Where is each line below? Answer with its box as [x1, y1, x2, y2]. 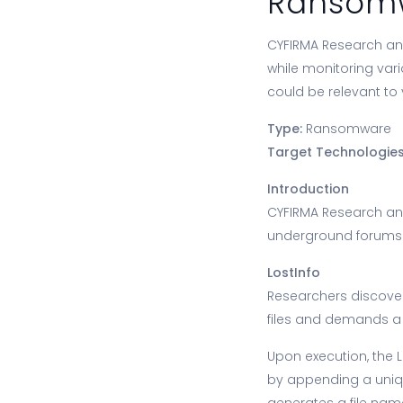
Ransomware [302, 119, 392, 138]
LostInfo [267, 263, 321, 282]
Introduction [267, 179, 350, 198]
